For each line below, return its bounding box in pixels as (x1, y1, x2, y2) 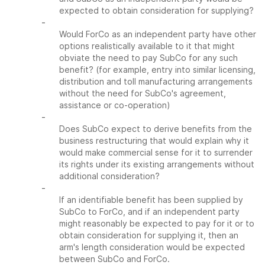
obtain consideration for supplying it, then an (59, 230, 238, 240)
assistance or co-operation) (59, 100, 170, 110)
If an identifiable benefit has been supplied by (59, 195, 243, 205)
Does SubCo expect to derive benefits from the (59, 124, 252, 134)
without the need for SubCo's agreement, (59, 88, 226, 98)
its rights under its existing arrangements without (59, 159, 254, 169)
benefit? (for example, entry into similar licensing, (59, 64, 256, 75)
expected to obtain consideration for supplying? (59, 5, 254, 15)
